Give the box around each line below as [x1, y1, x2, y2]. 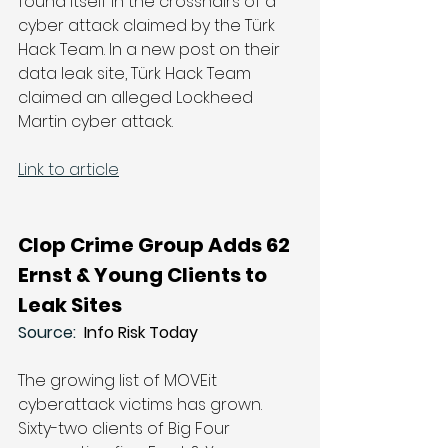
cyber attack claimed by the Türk [18, 14, 279, 37]
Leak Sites [18, 291, 122, 319]
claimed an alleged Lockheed [18, 86, 257, 109]
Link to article [18, 158, 119, 181]
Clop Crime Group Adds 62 [18, 231, 294, 259]
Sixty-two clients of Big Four [18, 417, 234, 440]
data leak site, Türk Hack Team [18, 62, 255, 85]
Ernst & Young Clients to [18, 261, 271, 289]
